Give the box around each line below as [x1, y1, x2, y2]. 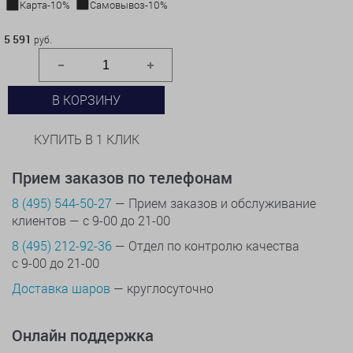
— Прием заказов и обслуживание [112, 194, 316, 211]
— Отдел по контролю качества [112, 236, 299, 254]
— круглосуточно [110, 279, 214, 296]
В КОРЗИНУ [52, 91, 121, 108]
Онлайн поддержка [12, 324, 154, 346]
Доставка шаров [12, 279, 110, 296]
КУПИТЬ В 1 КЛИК [33, 130, 139, 147]
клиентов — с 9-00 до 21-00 [12, 211, 170, 229]
